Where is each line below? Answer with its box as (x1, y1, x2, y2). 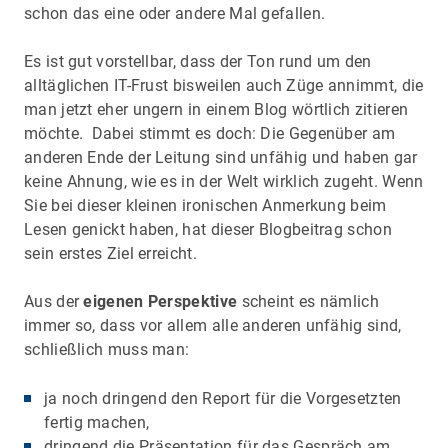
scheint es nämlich (237, 291, 379, 311)
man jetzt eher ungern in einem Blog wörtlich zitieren (24, 99, 409, 119)
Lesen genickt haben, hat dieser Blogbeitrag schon (24, 219, 392, 239)
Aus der (24, 291, 84, 311)
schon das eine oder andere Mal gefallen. (24, 3, 330, 23)
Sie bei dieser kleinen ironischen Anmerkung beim (24, 195, 387, 215)
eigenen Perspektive (83, 291, 238, 311)
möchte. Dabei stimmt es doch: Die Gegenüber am (24, 123, 396, 143)
